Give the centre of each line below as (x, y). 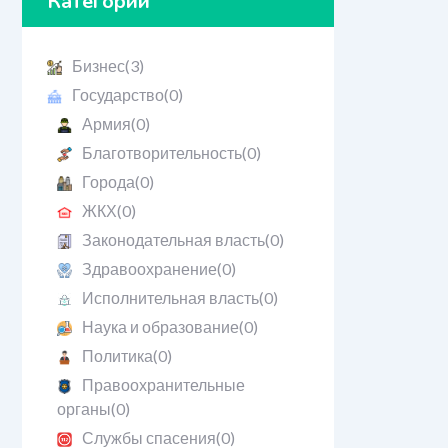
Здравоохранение (149, 268)
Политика (117, 355)
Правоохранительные (163, 384)
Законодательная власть (173, 239)
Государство (117, 94)
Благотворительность (161, 152)
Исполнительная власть (170, 297)
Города (108, 181)
